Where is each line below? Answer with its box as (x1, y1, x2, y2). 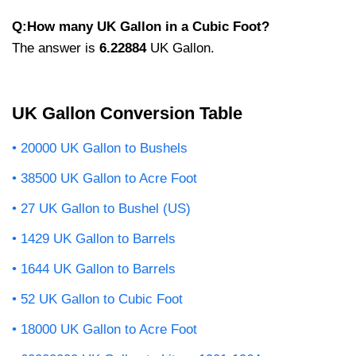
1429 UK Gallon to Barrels (21, 230, 176, 246)
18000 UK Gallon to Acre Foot (21, 321, 197, 337)
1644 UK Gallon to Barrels (21, 261, 176, 277)
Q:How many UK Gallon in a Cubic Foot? (12, 18, 269, 34)
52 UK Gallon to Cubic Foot (21, 291, 183, 307)
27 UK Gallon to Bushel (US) (21, 200, 191, 216)
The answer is (12, 40, 99, 56)
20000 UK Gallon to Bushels (21, 140, 188, 156)
